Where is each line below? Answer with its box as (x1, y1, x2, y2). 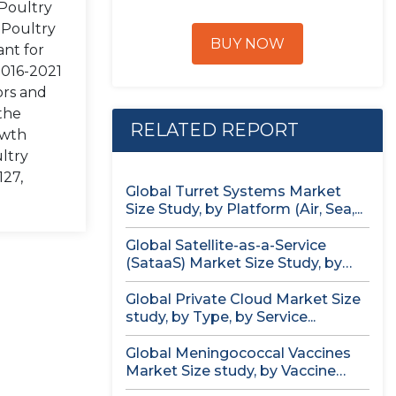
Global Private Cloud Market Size (126, 291, 361, 308)
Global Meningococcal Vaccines (126, 345, 351, 362)
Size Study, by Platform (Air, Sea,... (126, 201, 362, 217)
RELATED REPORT (130, 119, 299, 141)
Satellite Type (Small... (126, 272, 280, 289)
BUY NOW (210, 35, 285, 52)
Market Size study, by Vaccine (126, 362, 336, 379)
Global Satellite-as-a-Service (126, 237, 326, 254)
